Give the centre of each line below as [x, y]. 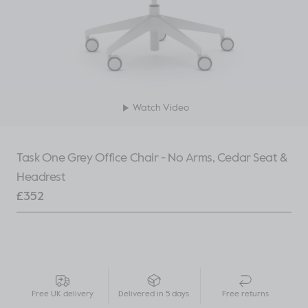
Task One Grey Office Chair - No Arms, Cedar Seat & [152, 157]
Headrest [41, 176]
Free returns [246, 293]
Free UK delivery [62, 293]
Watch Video [161, 107]
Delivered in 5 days [154, 293]
